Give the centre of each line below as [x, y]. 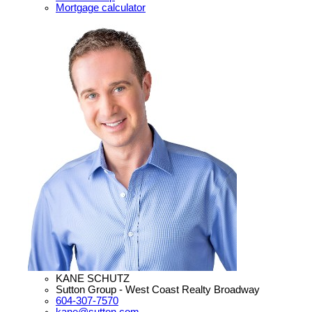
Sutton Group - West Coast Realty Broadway [158, 290]
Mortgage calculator [101, 8]
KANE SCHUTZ [93, 279]
